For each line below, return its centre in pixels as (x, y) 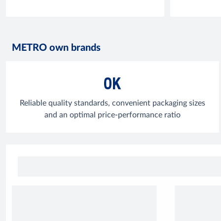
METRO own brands (56, 48)
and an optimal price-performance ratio (112, 115)
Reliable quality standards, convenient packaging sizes (112, 103)
